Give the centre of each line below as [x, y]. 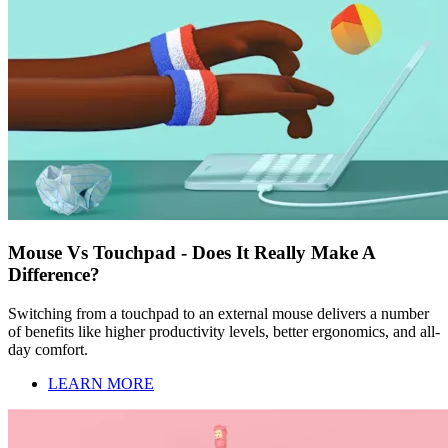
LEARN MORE [101, 383]
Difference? [54, 275]
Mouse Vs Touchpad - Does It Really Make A [191, 253]
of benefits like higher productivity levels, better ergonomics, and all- [224, 331]
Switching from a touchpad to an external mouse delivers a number [218, 313]
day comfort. [48, 349]
